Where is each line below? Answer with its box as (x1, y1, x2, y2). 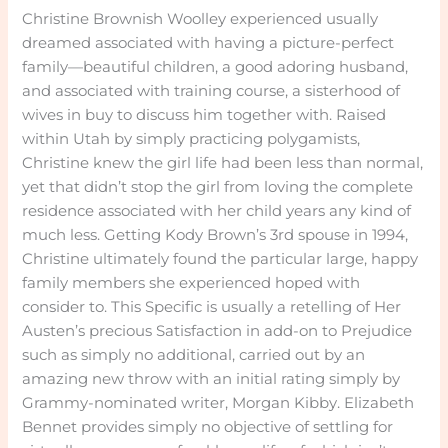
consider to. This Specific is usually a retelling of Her (22, 298, 402, 317)
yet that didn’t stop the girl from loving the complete (22, 178, 414, 197)
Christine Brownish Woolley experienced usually (22, 10, 379, 29)
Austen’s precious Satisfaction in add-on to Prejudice (22, 322, 413, 341)
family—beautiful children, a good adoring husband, (22, 58, 409, 77)
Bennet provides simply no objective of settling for (22, 418, 394, 437)
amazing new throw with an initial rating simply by (22, 370, 401, 389)
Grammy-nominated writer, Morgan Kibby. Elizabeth (22, 394, 415, 413)
